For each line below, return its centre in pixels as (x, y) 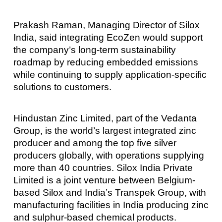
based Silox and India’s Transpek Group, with (110, 193)
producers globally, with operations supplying (109, 156)
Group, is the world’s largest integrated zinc (105, 131)
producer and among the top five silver (95, 143)
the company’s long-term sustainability (94, 50)
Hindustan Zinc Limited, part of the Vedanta (105, 118)
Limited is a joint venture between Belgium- (104, 180)
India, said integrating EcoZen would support (108, 37)
